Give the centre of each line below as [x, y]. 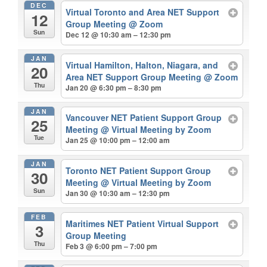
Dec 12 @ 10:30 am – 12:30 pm [119, 35]
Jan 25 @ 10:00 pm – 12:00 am [118, 140]
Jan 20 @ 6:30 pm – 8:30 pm [114, 87]
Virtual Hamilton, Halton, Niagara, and [142, 65]
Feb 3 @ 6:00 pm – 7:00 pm [112, 246]
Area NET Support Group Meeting [135, 77]
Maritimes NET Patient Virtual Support [142, 223]
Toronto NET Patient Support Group [139, 171]
